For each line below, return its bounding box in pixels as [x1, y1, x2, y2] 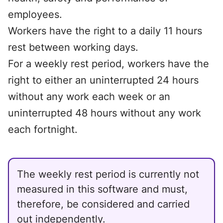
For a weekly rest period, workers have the [8, 58, 209, 70]
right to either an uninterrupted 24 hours [8, 74, 199, 86]
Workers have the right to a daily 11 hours [8, 25, 202, 37]
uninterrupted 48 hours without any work [8, 107, 201, 119]
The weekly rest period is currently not [17, 168, 199, 180]
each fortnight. [8, 123, 78, 135]
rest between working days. [8, 41, 141, 53]
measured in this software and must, [17, 183, 188, 195]
